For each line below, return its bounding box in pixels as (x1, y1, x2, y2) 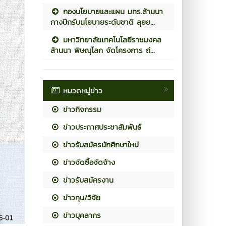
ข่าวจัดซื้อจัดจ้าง (60, 156, 115, 168)
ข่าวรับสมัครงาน (60, 174, 114, 186)
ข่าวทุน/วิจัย (60, 192, 100, 203)
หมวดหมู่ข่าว (63, 85, 102, 96)
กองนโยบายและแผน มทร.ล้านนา (60, 6, 163, 17)
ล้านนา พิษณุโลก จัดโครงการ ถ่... (50, 44, 155, 56)
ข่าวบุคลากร (60, 209, 101, 221)
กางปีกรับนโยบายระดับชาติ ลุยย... (50, 16, 155, 28)
